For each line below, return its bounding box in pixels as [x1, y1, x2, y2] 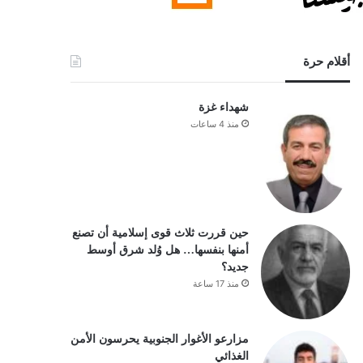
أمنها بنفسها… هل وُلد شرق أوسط [86, 244, 249, 257]
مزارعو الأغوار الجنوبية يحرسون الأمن [70, 333, 249, 346]
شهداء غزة [198, 101, 249, 113]
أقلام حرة [302, 55, 350, 68]
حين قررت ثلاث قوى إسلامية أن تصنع [71, 227, 249, 240]
